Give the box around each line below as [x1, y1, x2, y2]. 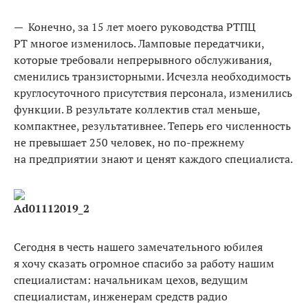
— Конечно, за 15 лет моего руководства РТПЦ [14, 19, 256, 34]
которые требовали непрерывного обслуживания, [14, 52, 272, 67]
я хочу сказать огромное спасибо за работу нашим [14, 255, 274, 271]
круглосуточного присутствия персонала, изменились [14, 85, 292, 100]
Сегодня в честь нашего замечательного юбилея [14, 239, 263, 254]
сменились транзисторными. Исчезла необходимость [14, 68, 291, 84]
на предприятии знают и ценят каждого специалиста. [14, 151, 293, 166]
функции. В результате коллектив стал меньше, [14, 101, 260, 117]
